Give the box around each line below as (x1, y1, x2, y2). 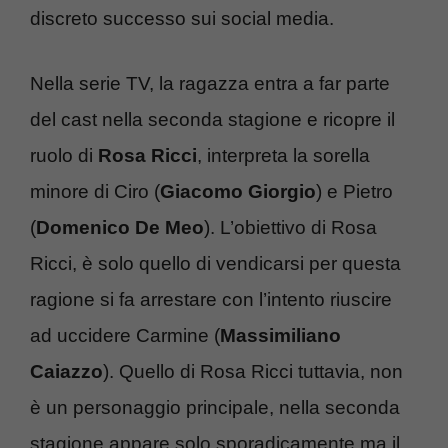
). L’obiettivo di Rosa (204, 216, 377, 238)
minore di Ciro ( (30, 180, 160, 202)
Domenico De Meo (36, 216, 204, 238)
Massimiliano (220, 324, 341, 346)
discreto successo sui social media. (30, 8, 334, 30)
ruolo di (30, 144, 98, 166)
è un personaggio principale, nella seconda (30, 396, 400, 418)
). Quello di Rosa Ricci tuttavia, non (103, 360, 403, 382)
